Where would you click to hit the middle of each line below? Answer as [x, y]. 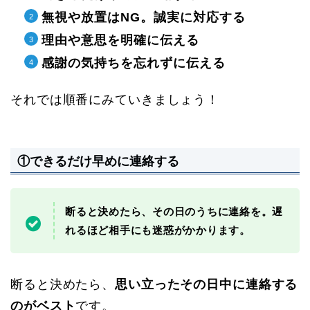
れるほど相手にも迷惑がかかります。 [158, 230]
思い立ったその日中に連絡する [207, 285]
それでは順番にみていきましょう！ [115, 99]
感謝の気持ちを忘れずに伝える [134, 63]
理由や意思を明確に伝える [120, 40]
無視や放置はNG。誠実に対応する [144, 17]
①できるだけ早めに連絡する [98, 161]
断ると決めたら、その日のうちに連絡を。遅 [174, 212]
